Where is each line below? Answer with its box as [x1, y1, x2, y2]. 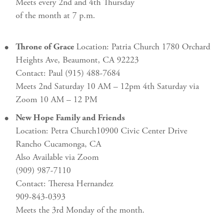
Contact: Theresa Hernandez [16, 180, 118, 189]
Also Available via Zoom [16, 153, 99, 162]
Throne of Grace [16, 43, 76, 52]
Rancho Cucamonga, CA [16, 140, 101, 149]
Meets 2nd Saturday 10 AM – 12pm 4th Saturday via [16, 83, 199, 91]
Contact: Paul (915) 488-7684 [16, 69, 120, 78]
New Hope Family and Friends [16, 114, 125, 123]
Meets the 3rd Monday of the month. [16, 206, 145, 215]
